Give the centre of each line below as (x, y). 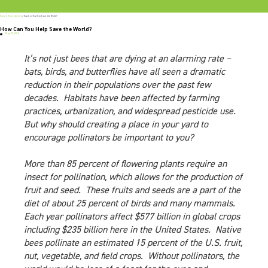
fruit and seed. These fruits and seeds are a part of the (132, 191)
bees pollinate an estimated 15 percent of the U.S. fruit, (133, 244)
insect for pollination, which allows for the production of (133, 178)
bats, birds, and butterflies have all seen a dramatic (124, 73)
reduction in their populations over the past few (117, 86)
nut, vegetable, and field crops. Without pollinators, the (132, 257)
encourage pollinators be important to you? (109, 138)
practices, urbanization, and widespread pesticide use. (131, 112)
